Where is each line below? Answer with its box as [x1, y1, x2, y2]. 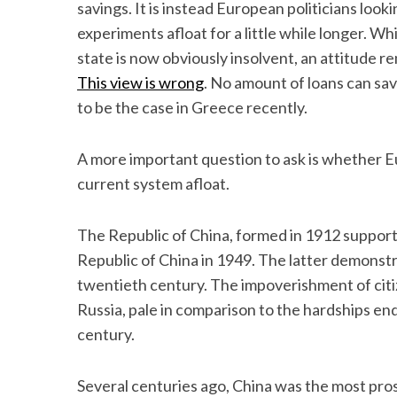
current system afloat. [77, 174, 230, 193]
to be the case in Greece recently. [77, 97, 307, 117]
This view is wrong [77, 73, 204, 92]
